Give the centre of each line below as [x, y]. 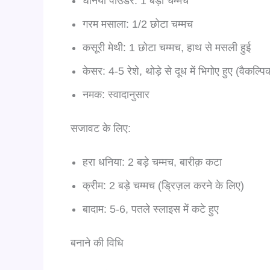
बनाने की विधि [97, 243]
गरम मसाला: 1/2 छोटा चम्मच [138, 24]
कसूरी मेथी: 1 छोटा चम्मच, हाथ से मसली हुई [167, 47]
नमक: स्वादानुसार [116, 94]
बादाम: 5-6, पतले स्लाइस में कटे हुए [151, 209]
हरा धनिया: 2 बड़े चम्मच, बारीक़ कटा [152, 162]
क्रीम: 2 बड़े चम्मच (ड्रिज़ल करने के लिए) [163, 185]
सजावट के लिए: [101, 128]
